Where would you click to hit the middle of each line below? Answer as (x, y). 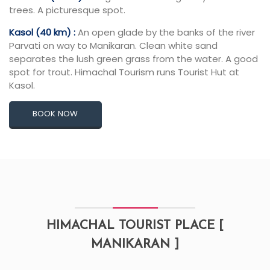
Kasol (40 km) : (42, 32)
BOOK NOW (55, 113)
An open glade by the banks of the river (165, 32)
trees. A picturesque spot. (67, 10)
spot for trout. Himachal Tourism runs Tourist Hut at (124, 72)
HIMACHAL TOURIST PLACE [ (135, 225)
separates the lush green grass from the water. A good (133, 59)
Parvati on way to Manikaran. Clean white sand (113, 46)
